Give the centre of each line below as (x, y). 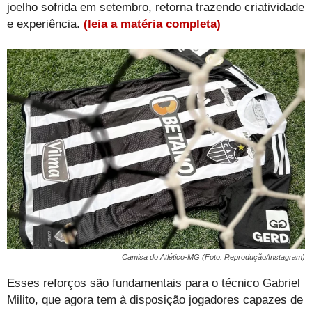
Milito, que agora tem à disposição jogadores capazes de (155, 299)
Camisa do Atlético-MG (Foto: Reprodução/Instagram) (213, 257)
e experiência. (45, 24)
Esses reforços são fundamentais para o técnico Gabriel (154, 283)
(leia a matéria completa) (152, 24)
